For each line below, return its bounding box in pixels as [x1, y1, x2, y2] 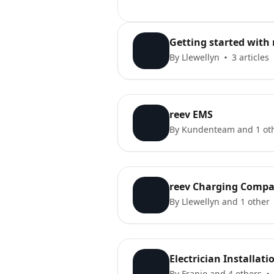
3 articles [232, 51, 269, 63]
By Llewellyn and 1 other [169, 196, 270, 207]
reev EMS [169, 108, 213, 121]
